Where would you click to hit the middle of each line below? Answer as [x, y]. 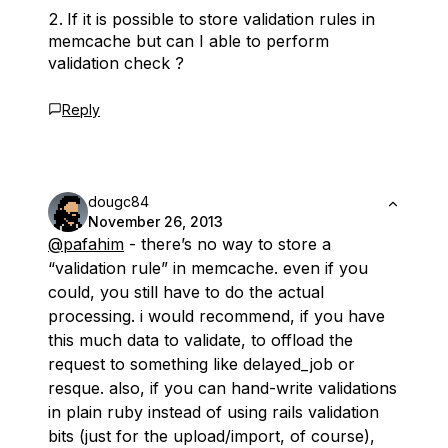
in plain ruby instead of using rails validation [213, 412]
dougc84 [118, 202]
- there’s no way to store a [227, 244]
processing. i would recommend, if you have [216, 316]
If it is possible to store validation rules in [221, 19]
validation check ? [116, 63]
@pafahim [86, 244]
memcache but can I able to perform [188, 41]
